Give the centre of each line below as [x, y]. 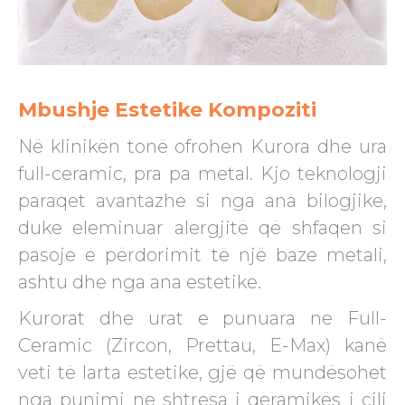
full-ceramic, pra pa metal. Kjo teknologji [202, 173]
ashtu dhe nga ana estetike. [140, 282]
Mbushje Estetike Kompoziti [167, 109]
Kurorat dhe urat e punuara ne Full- [202, 318]
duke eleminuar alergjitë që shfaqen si [202, 227]
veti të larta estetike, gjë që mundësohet [202, 372]
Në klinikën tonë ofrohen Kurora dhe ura [202, 146]
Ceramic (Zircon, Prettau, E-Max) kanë [202, 345]
